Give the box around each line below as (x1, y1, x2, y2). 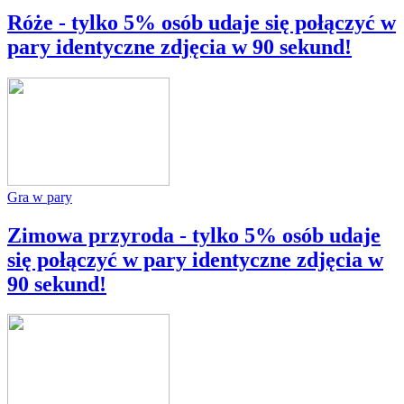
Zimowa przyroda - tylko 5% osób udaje (7, 223, 381, 247)
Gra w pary (7, 188, 72, 205)
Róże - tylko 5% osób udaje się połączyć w (7, 10, 396, 34)
